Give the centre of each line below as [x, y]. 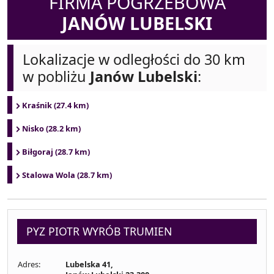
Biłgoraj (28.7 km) [56, 152]
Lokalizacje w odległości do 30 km [134, 59]
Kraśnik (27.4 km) [55, 105]
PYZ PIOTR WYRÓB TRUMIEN [99, 231]
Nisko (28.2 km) [51, 128]
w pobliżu [56, 76]
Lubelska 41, [89, 264]
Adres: [29, 264]
